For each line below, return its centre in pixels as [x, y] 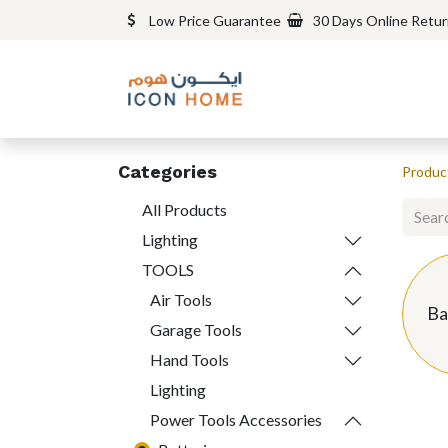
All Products [184, 210]
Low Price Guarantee [215, 20]
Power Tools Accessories [236, 420]
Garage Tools [196, 330]
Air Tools [181, 300]
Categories [167, 172]
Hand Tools [189, 360]
